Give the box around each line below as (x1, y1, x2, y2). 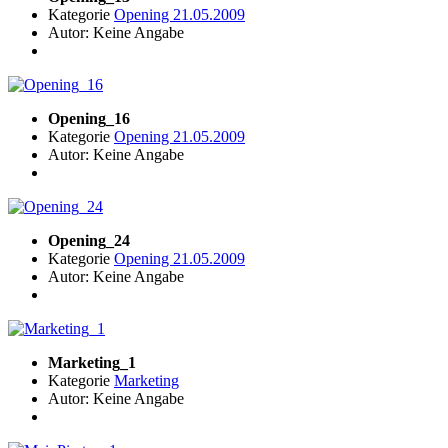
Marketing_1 (48, 354, 136, 372)
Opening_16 (48, 110, 130, 128)
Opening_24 (48, 232, 130, 250)
